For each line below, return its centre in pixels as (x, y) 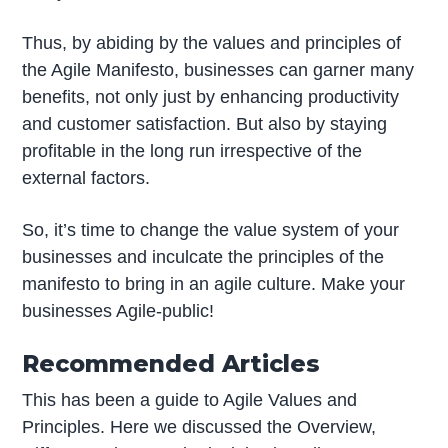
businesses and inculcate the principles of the (203, 256)
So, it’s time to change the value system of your (211, 229)
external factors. (86, 177)
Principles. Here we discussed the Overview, (199, 426)
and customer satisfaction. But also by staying (205, 123)
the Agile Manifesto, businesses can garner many (218, 69)
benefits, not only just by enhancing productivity (211, 96)
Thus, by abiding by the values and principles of (212, 42)
